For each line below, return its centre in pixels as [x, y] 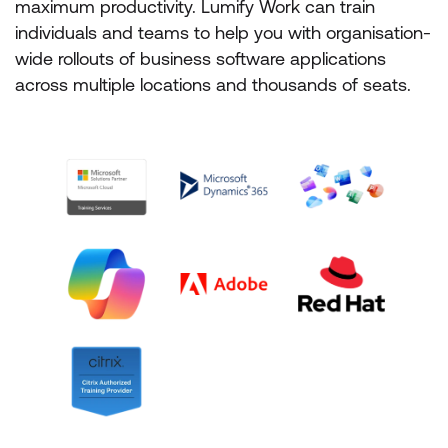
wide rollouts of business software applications [200, 58]
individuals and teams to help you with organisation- [223, 32]
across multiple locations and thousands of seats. [213, 84]
